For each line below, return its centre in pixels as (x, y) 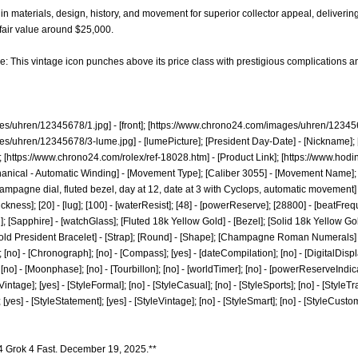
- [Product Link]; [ (247, 157)
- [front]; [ (131, 125)
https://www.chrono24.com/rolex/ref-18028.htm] (108, 157)
